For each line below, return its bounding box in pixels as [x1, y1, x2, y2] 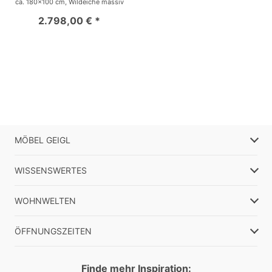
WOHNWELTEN [15, 195, 76, 206]
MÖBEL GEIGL [15, 134, 70, 145]
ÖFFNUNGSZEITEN [15, 225, 92, 236]
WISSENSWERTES [15, 165, 87, 175]
